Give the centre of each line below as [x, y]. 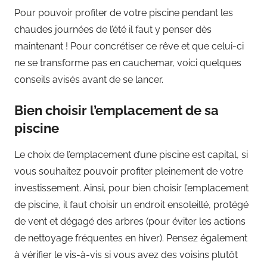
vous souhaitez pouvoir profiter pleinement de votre [129, 172]
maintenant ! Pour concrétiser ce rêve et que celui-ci [129, 46]
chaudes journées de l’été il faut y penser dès [113, 29]
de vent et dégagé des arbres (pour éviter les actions [130, 222]
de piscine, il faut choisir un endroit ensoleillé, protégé [131, 205]
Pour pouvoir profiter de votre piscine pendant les [124, 13]
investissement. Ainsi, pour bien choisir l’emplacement [131, 188]
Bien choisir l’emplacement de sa [117, 110]
